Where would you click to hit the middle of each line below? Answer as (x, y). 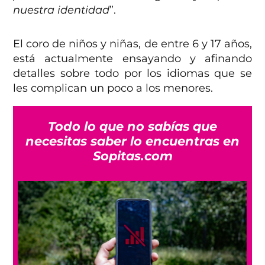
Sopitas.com (132, 156)
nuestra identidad (62, 10)
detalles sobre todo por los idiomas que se (132, 74)
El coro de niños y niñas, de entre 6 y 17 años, (132, 44)
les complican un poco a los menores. (115, 88)
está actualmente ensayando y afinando (132, 59)
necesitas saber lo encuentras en (132, 141)
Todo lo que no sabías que (132, 127)
